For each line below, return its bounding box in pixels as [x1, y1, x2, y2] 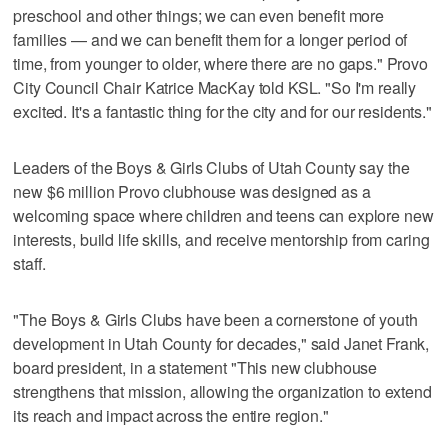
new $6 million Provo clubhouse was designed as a [13, 179, 371, 203]
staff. [13, 251, 46, 275]
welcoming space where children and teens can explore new [13, 203, 434, 227]
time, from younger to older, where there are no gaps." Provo [13, 51, 428, 75]
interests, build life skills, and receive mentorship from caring [13, 227, 430, 251]
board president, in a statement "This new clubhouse [13, 355, 378, 379]
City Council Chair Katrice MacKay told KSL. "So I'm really [13, 75, 417, 99]
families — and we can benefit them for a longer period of [13, 27, 408, 51]
